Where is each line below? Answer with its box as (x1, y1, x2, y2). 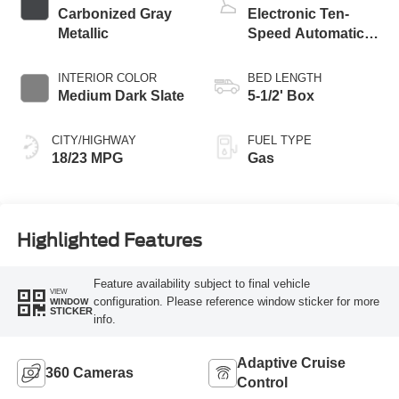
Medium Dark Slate (57, 88, 184, 104)
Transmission (248, 45, 339, 61)
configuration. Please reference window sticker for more (93, 294, 379, 308)
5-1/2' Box (248, 88, 314, 104)
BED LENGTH (248, 71, 322, 85)
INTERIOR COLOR (57, 71, 157, 85)
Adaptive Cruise (237, 354, 346, 370)
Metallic (57, 26, 109, 42)
